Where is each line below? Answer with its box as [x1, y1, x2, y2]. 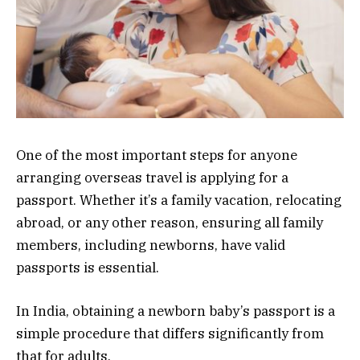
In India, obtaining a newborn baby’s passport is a [16, 301, 335, 320]
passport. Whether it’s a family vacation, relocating [16, 190, 342, 209]
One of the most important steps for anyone [16, 145, 297, 164]
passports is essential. [16, 258, 159, 276]
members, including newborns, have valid [16, 235, 285, 254]
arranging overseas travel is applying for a [16, 168, 288, 186]
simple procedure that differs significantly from [16, 324, 324, 342]
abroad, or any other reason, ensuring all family [16, 213, 323, 231]
